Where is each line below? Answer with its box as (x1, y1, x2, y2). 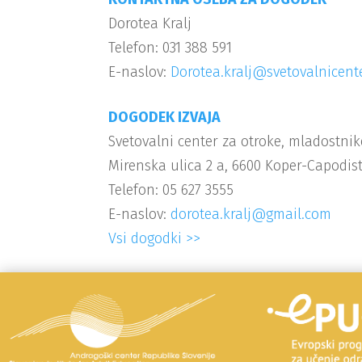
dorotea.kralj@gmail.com (170, 204, 332, 223)
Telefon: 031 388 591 (108, 38, 233, 57)
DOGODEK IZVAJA (108, 107, 221, 126)
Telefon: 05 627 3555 (108, 180, 234, 199)
